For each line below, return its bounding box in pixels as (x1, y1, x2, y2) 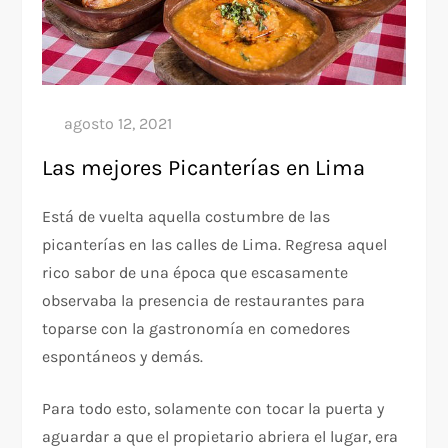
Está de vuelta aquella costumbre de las (42, 206, 331, 226)
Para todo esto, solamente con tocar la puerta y (42, 398, 385, 418)
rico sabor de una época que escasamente (42, 262, 349, 282)
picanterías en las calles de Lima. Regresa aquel (42, 234, 388, 254)
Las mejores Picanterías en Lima (42, 154, 366, 181)
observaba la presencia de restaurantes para (42, 290, 366, 310)
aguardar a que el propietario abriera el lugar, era (42, 426, 399, 446)
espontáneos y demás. (42, 346, 204, 366)
